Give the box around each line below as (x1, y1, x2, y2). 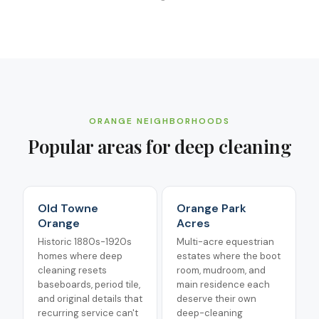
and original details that (38, 293, 142, 305)
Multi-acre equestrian (177, 236, 274, 248)
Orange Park (177, 201, 246, 216)
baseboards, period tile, (38, 278, 140, 291)
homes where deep (38, 250, 122, 262)
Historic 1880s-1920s (38, 236, 132, 248)
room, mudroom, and (177, 264, 266, 276)
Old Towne (38, 201, 98, 216)
